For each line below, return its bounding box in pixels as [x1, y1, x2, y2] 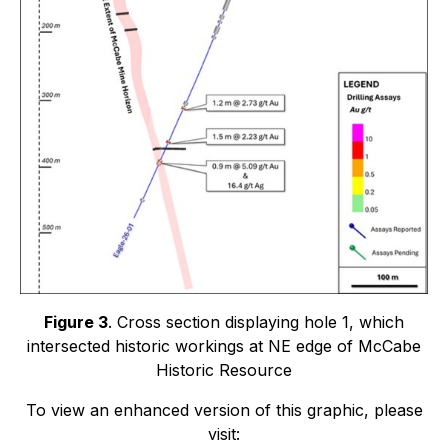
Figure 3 [44, 312, 108, 333]
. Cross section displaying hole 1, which [108, 312, 404, 333]
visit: [208, 424, 240, 445]
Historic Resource [156, 360, 292, 381]
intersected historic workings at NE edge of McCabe [27, 336, 421, 357]
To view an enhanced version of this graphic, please [25, 400, 423, 421]
